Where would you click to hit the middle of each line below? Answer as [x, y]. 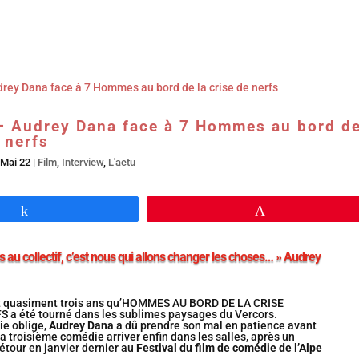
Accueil [72, 17]
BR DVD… [214, 17]
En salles [140, 17]
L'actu [121, 162]
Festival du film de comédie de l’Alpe [228, 348]
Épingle [294, 210]
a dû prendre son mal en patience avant [215, 326]
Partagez [62, 210]
